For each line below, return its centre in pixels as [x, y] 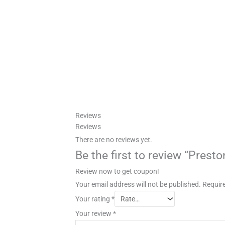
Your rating [93, 199]
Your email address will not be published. [138, 184]
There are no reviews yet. [114, 139]
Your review [94, 213]
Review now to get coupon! [117, 171]
